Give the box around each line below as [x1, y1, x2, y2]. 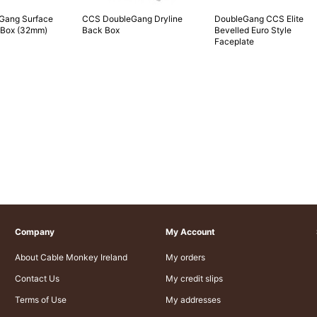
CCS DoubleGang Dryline [82, 13, 183, 25]
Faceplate [214, 36, 254, 47]
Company [14, 226, 54, 238]
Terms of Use [14, 294, 67, 306]
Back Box [82, 25, 120, 36]
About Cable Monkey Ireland [14, 252, 127, 263]
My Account [165, 226, 215, 238]
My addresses [165, 294, 221, 306]
